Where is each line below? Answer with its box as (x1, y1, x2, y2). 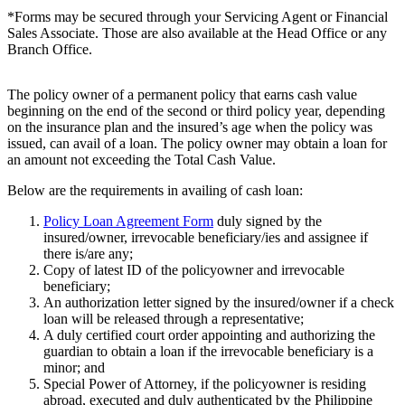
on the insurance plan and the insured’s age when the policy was (7, 119, 372, 136)
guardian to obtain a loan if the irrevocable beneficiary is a (43, 344, 373, 360)
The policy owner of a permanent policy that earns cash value (7, 87, 357, 103)
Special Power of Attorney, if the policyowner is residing (43, 376, 366, 392)
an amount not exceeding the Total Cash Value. (7, 152, 283, 168)
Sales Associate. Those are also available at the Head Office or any (7, 25, 387, 42)
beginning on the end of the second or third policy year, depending (7, 103, 385, 119)
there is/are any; (43, 246, 133, 262)
